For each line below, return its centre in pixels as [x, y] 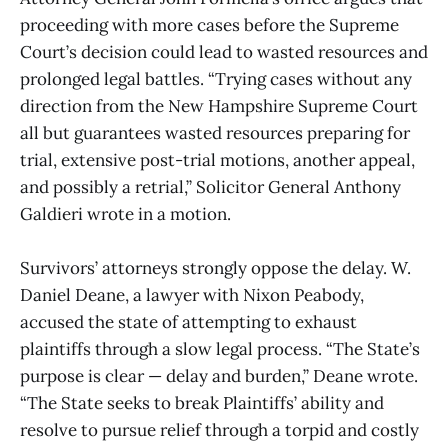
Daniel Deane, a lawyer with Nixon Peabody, [192, 295]
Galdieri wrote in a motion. [125, 214]
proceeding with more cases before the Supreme [209, 25]
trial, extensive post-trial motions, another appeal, [217, 160]
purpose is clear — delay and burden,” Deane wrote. [219, 376]
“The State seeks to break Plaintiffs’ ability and [202, 403]
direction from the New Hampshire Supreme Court [219, 106]
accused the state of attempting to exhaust [188, 322]
